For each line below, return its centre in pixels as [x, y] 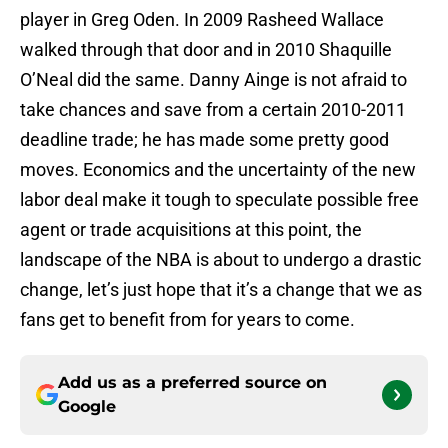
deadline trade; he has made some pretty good [204, 140]
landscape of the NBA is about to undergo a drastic [220, 260]
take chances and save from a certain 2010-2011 [213, 110]
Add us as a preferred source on [192, 383]
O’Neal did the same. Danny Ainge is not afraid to [213, 80]
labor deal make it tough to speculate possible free [219, 200]
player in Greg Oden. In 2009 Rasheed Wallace [202, 20]
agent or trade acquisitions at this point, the [191, 230]
